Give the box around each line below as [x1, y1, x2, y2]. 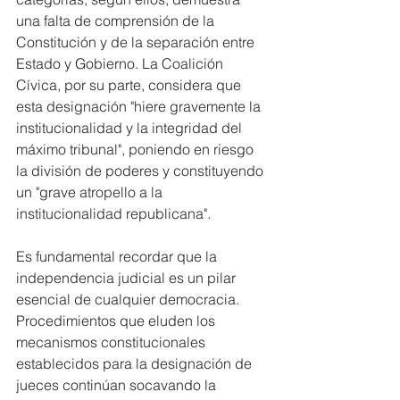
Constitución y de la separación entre [16, 32, 258, 51]
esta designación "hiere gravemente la [16, 96, 264, 115]
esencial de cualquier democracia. [16, 289, 243, 308]
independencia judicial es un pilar [16, 268, 239, 287]
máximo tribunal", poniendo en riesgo [16, 139, 257, 158]
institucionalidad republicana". [16, 204, 211, 222]
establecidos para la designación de [16, 354, 255, 372]
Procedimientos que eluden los [16, 311, 219, 329]
